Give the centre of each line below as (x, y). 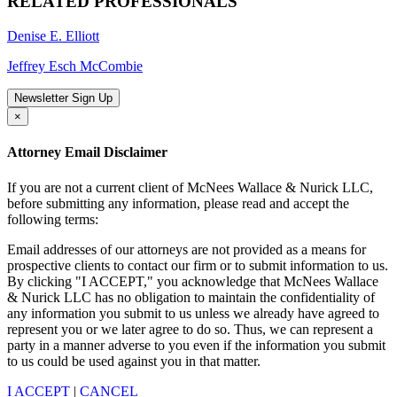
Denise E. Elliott (53, 36)
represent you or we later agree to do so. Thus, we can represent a (190, 329)
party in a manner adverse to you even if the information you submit (196, 345)
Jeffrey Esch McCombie (75, 66)
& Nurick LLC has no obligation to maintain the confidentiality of (191, 297)
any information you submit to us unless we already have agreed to (193, 313)
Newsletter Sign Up (63, 98)
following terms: (53, 219)
